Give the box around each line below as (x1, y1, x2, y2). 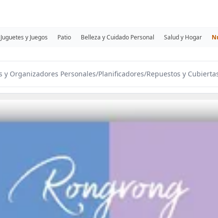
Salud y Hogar (164, 33, 202, 41)
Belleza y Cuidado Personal (81, 33, 154, 41)
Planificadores (98, 69, 144, 78)
